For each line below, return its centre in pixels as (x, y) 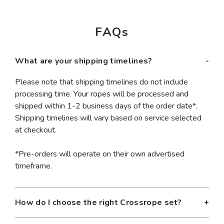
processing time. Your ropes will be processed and (102, 94)
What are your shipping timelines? (84, 61)
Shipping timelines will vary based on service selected (108, 118)
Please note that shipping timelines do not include (101, 82)
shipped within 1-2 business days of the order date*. (106, 106)
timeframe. (33, 166)
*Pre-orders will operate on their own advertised (100, 154)
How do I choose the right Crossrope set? (98, 202)
